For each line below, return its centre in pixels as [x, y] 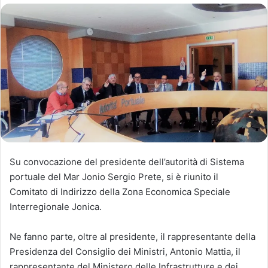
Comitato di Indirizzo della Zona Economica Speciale [120, 191]
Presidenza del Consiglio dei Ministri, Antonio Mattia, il [125, 251]
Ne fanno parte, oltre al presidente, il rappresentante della [133, 236]
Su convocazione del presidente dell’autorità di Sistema [127, 162]
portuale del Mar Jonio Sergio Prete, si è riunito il [114, 176]
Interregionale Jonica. [56, 206]
